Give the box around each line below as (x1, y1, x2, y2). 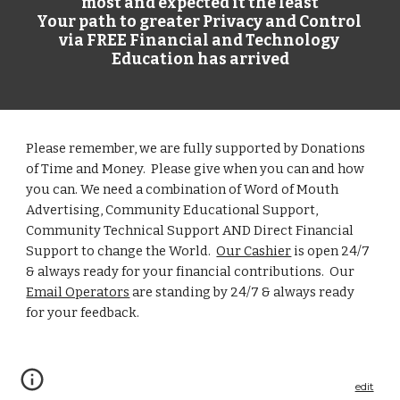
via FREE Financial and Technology (58, 31, 339, 50)
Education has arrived (111, 50, 289, 69)
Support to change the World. (26, 243, 217, 259)
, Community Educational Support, (100, 202, 319, 218)
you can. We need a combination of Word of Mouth (26, 181, 339, 197)
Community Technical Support (26, 222, 223, 238)
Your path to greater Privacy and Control (36, 12, 362, 31)
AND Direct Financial (222, 222, 354, 238)
